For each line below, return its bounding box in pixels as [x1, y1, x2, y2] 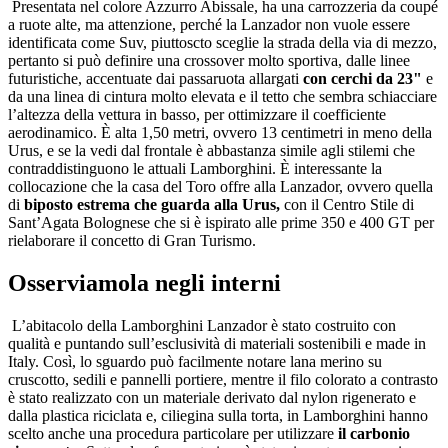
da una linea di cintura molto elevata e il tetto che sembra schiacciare [8, 87, 437, 105]
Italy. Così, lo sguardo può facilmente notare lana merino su [8, 352, 382, 370]
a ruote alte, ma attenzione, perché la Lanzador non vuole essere [8, 15, 410, 33]
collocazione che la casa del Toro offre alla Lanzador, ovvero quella [8, 177, 433, 195]
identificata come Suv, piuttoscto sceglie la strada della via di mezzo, [8, 33, 437, 51]
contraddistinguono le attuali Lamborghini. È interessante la [8, 159, 382, 177]
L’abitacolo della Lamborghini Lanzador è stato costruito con [8, 316, 396, 334]
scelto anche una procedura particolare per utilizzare [8, 424, 338, 442]
